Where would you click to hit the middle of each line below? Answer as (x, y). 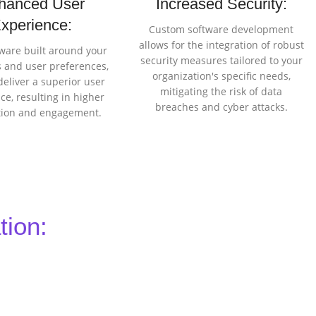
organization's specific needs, (221, 76)
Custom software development (221, 30)
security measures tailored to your (221, 61)
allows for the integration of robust (221, 45)
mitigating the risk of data (221, 92)
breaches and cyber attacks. (221, 107)
